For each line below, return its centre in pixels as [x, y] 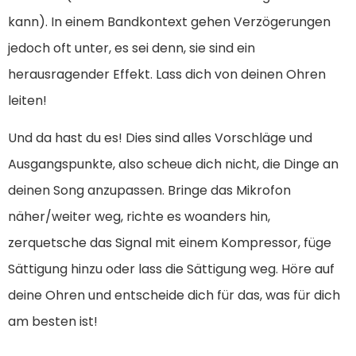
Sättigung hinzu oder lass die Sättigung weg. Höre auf [171, 269]
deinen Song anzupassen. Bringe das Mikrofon [149, 191]
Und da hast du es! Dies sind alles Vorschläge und [160, 138]
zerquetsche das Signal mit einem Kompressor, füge [170, 243]
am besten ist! [53, 322]
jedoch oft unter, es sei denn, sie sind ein [132, 48]
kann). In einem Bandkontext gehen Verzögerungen [169, 22]
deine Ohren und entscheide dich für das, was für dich [174, 296]
